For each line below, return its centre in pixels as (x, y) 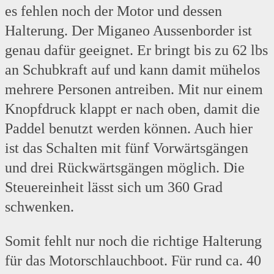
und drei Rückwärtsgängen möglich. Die (125, 168)
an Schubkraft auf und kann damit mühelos (132, 70)
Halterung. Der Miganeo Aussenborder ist (128, 31)
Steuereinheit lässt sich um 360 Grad (114, 187)
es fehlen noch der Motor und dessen (113, 11)
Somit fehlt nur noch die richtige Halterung (133, 241)
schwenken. (39, 207)
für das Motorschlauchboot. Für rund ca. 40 (133, 261)
